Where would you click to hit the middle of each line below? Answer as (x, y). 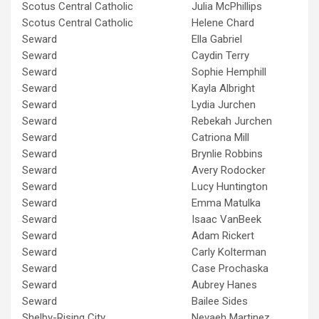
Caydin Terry (220, 55)
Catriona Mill (220, 137)
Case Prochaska (230, 268)
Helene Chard (223, 22)
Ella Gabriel (217, 39)
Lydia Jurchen (224, 104)
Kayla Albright (223, 88)
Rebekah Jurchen (232, 121)
